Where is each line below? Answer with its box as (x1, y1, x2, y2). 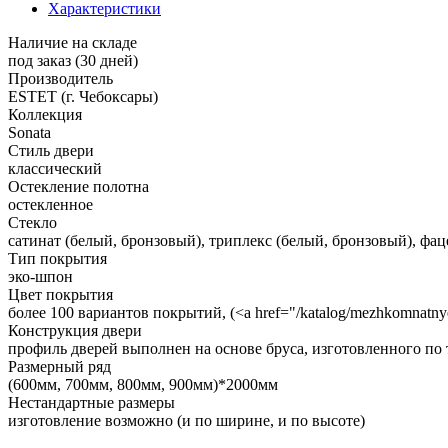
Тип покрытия (8, 249, 107, 267)
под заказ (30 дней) (8, 51, 138, 69)
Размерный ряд (8, 357, 111, 375)
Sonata (8, 123, 51, 141)
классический (8, 159, 102, 177)
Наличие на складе (8, 33, 137, 51)
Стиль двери (8, 141, 94, 159)
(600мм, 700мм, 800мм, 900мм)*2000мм (8, 375, 278, 393)
